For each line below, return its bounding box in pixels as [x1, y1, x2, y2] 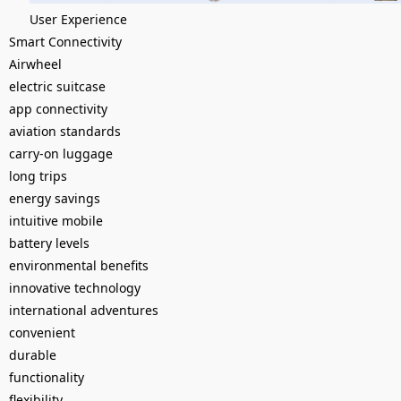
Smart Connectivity [9, 32, 122, 50]
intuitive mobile [9, 211, 103, 229]
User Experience [30, 10, 127, 28]
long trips [9, 166, 67, 184]
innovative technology [9, 278, 141, 296]
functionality [9, 368, 84, 386]
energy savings [9, 189, 100, 207]
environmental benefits [9, 256, 149, 274]
